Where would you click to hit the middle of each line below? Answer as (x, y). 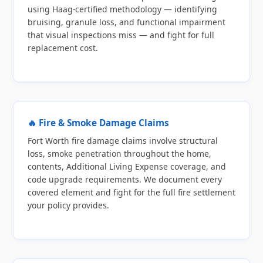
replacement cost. (63, 48)
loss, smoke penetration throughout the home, (119, 154)
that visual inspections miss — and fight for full (121, 35)
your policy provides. (68, 205)
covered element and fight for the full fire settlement (131, 193)
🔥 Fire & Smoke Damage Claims (98, 123)
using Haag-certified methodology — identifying (122, 9)
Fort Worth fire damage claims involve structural (123, 141)
